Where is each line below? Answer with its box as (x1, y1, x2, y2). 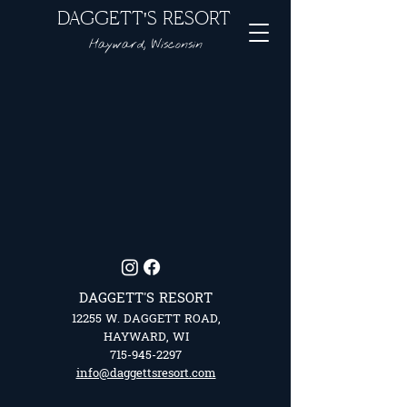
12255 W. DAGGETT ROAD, (71, 308, 221, 330)
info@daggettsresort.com (75, 362, 216, 384)
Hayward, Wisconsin (88, 36, 203, 54)
